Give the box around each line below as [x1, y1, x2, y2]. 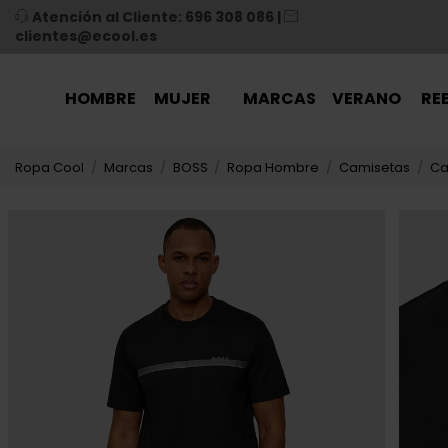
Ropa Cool [15, 158, 84, 177]
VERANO [332, 87, 401, 110]
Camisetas [339, 158, 411, 177]
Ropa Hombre [227, 158, 320, 177]
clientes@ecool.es [15, 26, 157, 46]
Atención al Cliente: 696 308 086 [32, 7, 274, 27]
